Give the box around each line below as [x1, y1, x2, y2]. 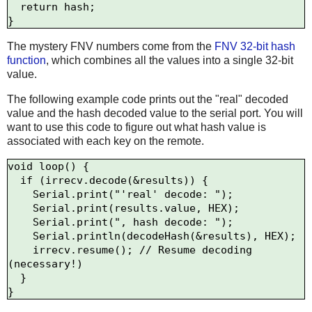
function [7, 54, 46, 66]
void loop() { [8, 160, 89, 173]
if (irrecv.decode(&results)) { [8, 174, 20, 187]
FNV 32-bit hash [214, 40, 295, 52]
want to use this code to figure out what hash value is [7, 120, 266, 133]
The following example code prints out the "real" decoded [7, 93, 288, 105]
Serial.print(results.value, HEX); [8, 202, 33, 215]
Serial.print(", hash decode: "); [8, 216, 33, 229]
